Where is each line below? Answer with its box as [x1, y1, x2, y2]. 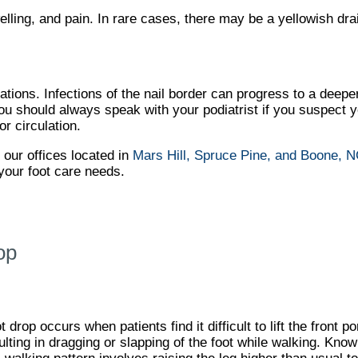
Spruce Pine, [194, 148, 275, 164]
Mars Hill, [133, 148, 190, 164]
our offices [4, 148, 67, 164]
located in [67, 148, 133, 164]
